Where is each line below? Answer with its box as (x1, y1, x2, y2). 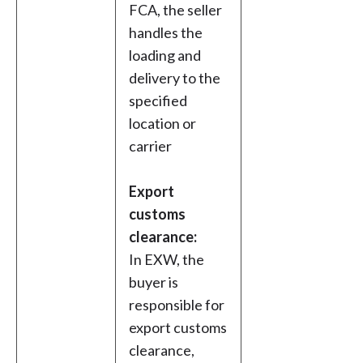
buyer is (129, 273, 178, 292)
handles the (129, 23, 203, 42)
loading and (129, 46, 201, 65)
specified (129, 92, 187, 110)
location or (129, 114, 196, 133)
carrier (129, 137, 172, 156)
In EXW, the (129, 250, 204, 269)
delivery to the (129, 69, 220, 88)
